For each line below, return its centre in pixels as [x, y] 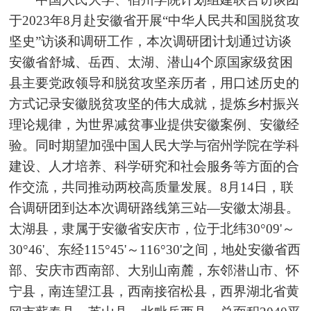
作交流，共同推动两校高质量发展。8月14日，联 [152, 187]
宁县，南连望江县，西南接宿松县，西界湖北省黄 [154, 292]
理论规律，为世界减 [69, 125]
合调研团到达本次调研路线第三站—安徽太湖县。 [154, 208]
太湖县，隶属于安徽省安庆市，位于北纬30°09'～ [152, 229]
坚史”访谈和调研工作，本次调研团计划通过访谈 [151, 42]
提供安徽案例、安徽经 [234, 125]
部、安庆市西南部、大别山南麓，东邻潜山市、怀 [154, 271]
